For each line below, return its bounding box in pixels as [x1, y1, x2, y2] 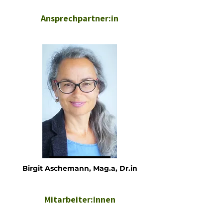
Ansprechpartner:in [41, 12, 118, 24]
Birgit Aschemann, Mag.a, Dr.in [22, 164, 137, 173]
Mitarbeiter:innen [44, 194, 115, 205]
